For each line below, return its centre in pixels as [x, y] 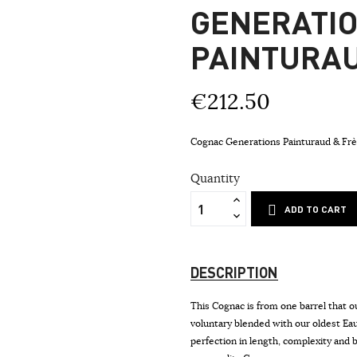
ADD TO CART [316, 210]
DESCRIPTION [234, 273]
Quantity [215, 178]
